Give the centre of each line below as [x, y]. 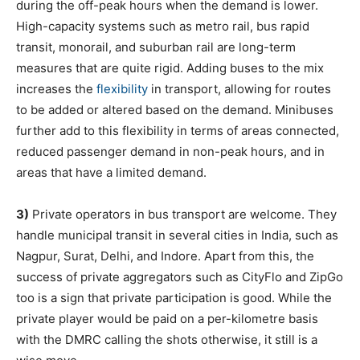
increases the [56, 89]
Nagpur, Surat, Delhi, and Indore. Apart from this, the [165, 256]
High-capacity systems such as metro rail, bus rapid [163, 26]
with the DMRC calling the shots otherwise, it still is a [167, 340]
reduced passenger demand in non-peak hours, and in [170, 151]
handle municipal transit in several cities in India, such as [177, 235]
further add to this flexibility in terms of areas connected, [178, 131]
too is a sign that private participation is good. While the [174, 298]
